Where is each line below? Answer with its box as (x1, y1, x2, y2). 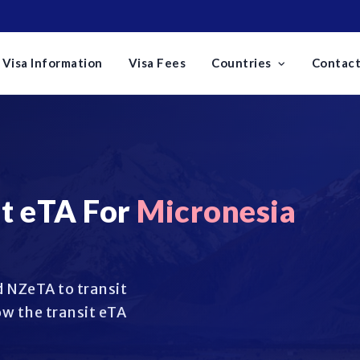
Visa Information (2, 55, 103, 70)
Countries (211, 55, 275, 70)
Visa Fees (128, 55, 186, 70)
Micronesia (137, 192, 296, 229)
